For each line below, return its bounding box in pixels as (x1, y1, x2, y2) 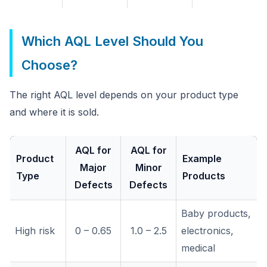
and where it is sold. (10, 106, 99, 118)
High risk (15, 225, 55, 237)
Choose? (21, 57, 77, 73)
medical (181, 242, 215, 254)
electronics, (181, 225, 234, 237)
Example (182, 153, 222, 164)
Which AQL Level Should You (21, 33, 203, 49)
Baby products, (181, 207, 251, 219)
